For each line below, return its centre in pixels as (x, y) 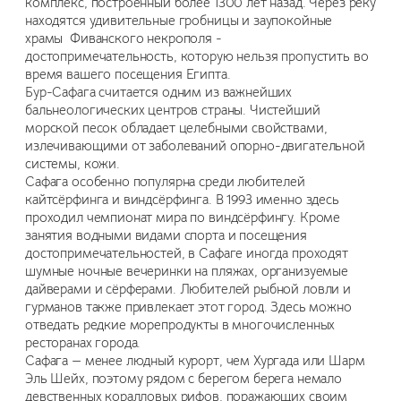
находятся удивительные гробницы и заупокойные (179, 21)
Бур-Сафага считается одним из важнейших (159, 93)
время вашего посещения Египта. (128, 75)
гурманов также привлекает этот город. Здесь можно (188, 307)
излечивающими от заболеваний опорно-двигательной (195, 146)
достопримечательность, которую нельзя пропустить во (197, 57)
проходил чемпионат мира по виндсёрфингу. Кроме (183, 218)
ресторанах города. (83, 343)
